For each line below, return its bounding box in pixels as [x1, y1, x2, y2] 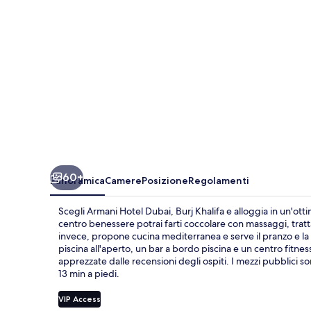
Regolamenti [188, 174, 249, 187]
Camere [105, 174, 142, 187]
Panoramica [50, 174, 105, 187]
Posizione [142, 174, 188, 187]
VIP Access [58, 293, 101, 304]
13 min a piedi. [58, 267, 119, 280]
